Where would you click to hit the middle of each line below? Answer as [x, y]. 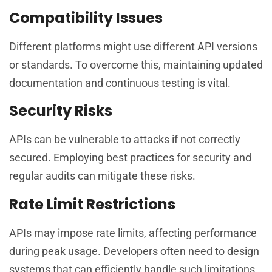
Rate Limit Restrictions [92, 204]
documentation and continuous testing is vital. [120, 83]
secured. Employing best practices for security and [130, 158]
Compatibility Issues [86, 18]
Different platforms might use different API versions [133, 46]
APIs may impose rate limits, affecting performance [133, 233]
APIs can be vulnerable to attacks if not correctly [125, 140]
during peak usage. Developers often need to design [134, 251]
